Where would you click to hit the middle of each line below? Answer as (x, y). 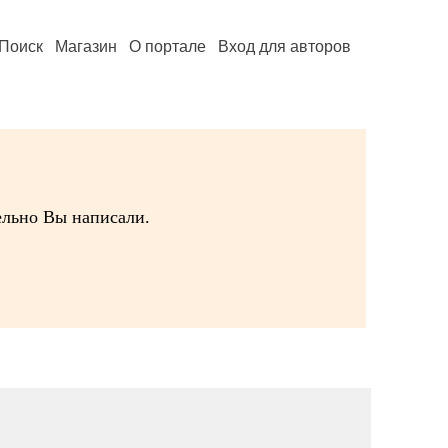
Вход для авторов (284, 46)
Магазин (86, 46)
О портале (167, 46)
